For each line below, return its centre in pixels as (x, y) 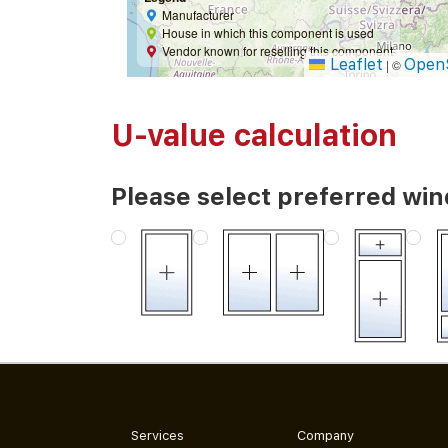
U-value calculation (253, 134)
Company (326, 436)
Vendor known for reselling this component (278, 50)
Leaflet (354, 64)
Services (157, 436)
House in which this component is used (268, 32)
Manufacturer (198, 14)
